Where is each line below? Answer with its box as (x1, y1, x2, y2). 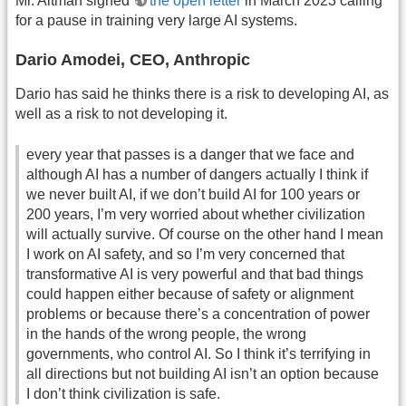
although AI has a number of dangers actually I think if (26, 166, 368, 182)
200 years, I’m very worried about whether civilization (26, 206, 365, 222)
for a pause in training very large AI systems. (15, 13, 297, 29)
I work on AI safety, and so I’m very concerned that (26, 246, 344, 262)
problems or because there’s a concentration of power (26, 305, 370, 322)
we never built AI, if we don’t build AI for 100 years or (26, 186, 360, 202)
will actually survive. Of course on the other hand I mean (26, 226, 383, 242)
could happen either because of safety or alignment (26, 285, 353, 302)
